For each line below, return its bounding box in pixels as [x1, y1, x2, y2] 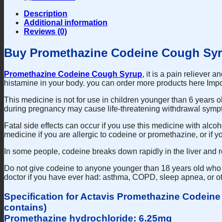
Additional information [24, 18, 108, 27]
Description [24, 9, 67, 18]
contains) [4, 202, 47, 213]
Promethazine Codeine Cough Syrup [4, 69, 142, 78]
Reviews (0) [24, 27, 67, 36]
